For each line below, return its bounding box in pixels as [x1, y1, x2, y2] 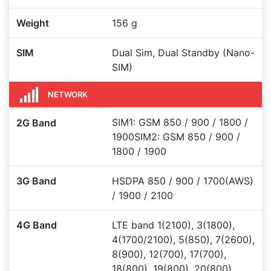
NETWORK [48, 89, 88, 99]
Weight [16, 17, 49, 29]
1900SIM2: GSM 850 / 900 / [112, 131, 240, 143]
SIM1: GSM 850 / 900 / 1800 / [112, 116, 248, 128]
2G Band [16, 117, 56, 129]
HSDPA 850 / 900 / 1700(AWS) [112, 175, 253, 187]
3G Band [16, 175, 56, 187]
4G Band [16, 219, 57, 231]
